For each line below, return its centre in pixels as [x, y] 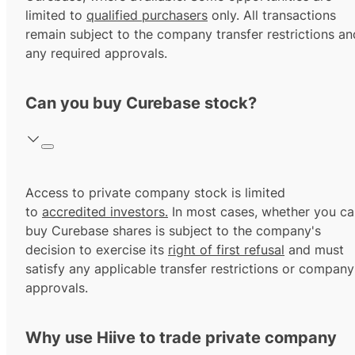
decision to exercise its [97, 250]
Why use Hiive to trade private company [181, 338]
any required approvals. [96, 53]
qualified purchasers [147, 15]
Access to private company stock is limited [155, 193]
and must [314, 250]
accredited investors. [105, 212]
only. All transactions [272, 15]
